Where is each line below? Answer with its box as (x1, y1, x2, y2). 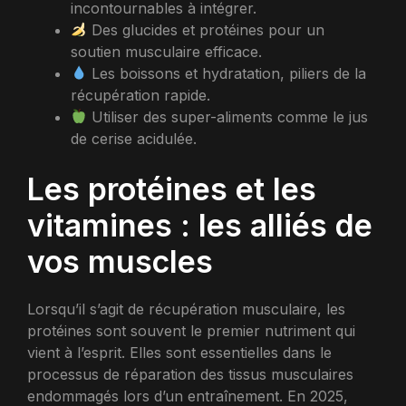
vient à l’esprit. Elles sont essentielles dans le (27, 343, 332, 362)
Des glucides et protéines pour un (87, 20, 325, 39)
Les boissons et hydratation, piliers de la (87, 63, 367, 82)
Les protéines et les (27, 169, 316, 208)
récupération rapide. (71, 85, 210, 104)
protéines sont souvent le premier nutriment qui (27, 321, 355, 340)
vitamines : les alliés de (27, 206, 372, 244)
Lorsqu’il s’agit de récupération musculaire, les (27, 299, 345, 318)
